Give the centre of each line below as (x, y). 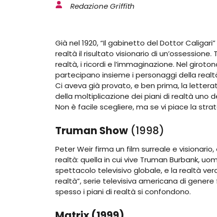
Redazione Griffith (102, 6)
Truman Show (92, 130)
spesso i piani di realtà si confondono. (123, 191)
